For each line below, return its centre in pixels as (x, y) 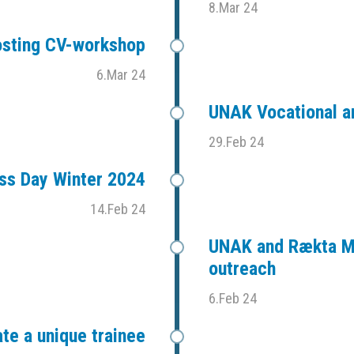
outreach (242, 269)
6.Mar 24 (121, 75)
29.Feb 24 (236, 142)
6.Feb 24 (233, 299)
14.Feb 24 (118, 209)
